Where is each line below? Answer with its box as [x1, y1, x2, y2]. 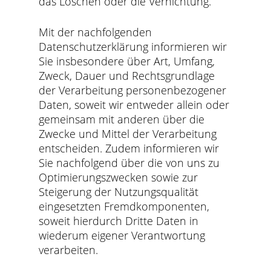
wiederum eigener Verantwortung [39, 228, 206, 243]
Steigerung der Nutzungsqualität [39, 184, 199, 199]
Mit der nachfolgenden [39, 25, 152, 39]
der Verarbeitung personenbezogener [39, 83, 227, 97]
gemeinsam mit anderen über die [39, 112, 205, 126]
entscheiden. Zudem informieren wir [39, 141, 220, 155]
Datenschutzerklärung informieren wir [39, 39, 227, 54]
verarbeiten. [39, 243, 99, 257]
